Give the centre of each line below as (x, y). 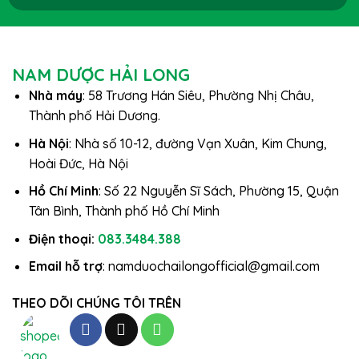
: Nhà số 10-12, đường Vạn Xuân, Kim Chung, (198, 143)
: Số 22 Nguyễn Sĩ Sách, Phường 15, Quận (218, 191)
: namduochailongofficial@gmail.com (211, 266)
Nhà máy (55, 96)
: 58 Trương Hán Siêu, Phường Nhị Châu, (198, 96)
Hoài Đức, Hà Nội (78, 163)
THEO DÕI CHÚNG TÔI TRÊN (97, 303)
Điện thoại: (63, 238)
